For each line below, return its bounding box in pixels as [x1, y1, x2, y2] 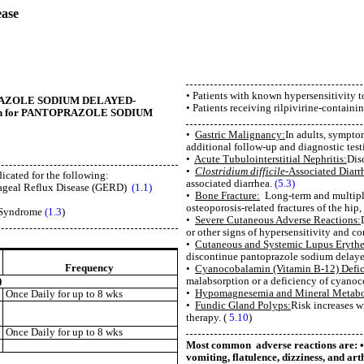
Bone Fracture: [195, 190, 260, 202]
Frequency [64, 262, 114, 275]
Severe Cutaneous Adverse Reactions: [195, 214, 361, 227]
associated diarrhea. [186, 178, 275, 190]
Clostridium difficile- [195, 166, 288, 178]
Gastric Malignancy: [195, 129, 285, 141]
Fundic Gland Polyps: [195, 300, 291, 312]
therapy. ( [186, 312, 229, 324]
